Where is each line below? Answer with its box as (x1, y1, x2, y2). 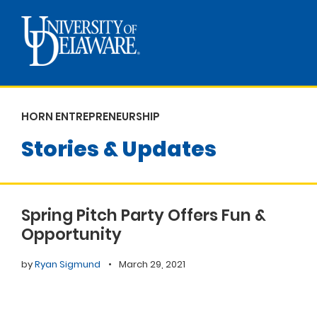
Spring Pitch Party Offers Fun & (21, 203, 266, 226)
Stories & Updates (21, 134, 217, 164)
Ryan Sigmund (35, 257, 100, 271)
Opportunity (21, 222, 122, 246)
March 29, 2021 (119, 257, 185, 271)
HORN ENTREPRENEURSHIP (21, 109, 160, 124)
